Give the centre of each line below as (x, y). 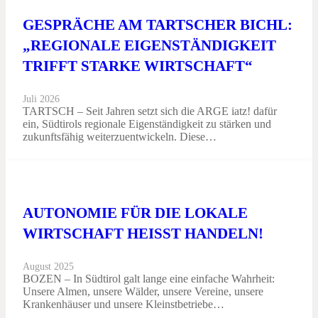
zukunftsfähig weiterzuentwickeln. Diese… (120, 137)
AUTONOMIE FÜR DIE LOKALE (135, 213)
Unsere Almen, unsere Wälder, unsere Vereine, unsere (143, 292)
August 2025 (48, 267)
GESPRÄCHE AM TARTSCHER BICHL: (158, 25)
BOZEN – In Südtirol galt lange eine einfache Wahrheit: (149, 279)
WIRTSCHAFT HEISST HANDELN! (141, 234)
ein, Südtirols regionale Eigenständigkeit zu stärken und (147, 124)
